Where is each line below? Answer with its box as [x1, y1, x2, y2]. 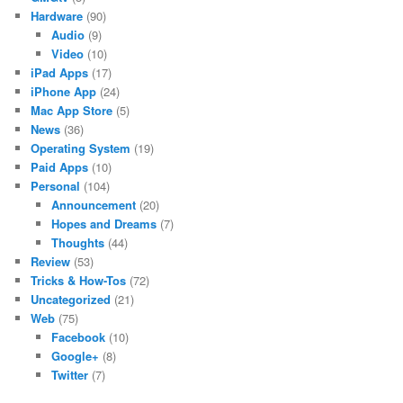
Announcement [50, 195, 136, 213]
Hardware [31, 6, 84, 24]
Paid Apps [31, 157, 89, 175]
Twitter [50, 365, 88, 383]
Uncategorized [31, 290, 112, 308]
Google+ [50, 346, 99, 364]
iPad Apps [31, 63, 89, 81]
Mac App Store [31, 101, 113, 119]
